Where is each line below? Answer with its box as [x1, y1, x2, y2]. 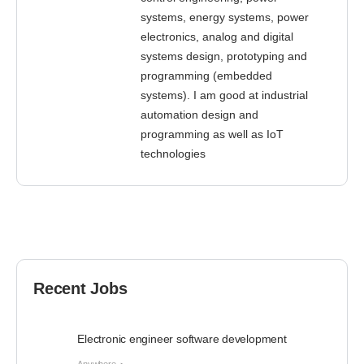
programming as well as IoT [141, 128, 284, 141]
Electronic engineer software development [77, 332, 287, 345]
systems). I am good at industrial [141, 89, 308, 102]
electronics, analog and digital [141, 30, 293, 43]
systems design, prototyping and [141, 50, 307, 63]
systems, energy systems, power [141, 11, 309, 24]
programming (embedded [141, 69, 272, 82]
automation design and [141, 108, 258, 121]
